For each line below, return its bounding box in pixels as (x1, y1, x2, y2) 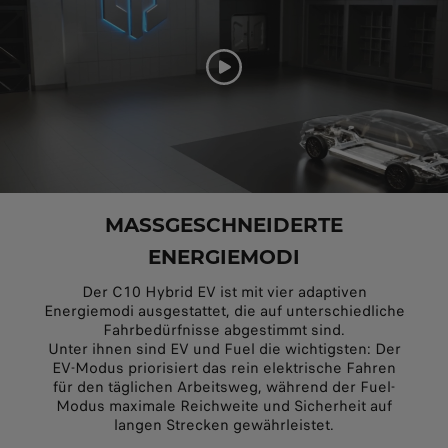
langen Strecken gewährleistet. (114, 413, 334, 436)
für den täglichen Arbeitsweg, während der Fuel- (53, 375, 395, 398)
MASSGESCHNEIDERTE (105, 212, 343, 237)
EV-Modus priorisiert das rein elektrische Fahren (52, 356, 396, 379)
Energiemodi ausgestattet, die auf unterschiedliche (43, 299, 405, 322)
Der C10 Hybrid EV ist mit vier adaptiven (81, 280, 367, 303)
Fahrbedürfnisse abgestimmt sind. (103, 318, 345, 341)
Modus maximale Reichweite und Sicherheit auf (56, 394, 392, 417)
